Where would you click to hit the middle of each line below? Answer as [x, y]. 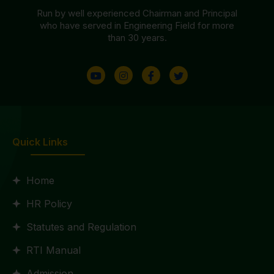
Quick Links [40, 142]
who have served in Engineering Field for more [137, 25]
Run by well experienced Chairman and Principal [137, 13]
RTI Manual [53, 250]
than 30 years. [137, 37]
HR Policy [49, 204]
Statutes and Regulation [81, 227]
